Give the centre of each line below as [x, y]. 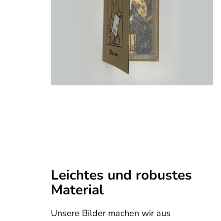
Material [77, 190]
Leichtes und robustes [121, 175]
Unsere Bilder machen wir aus [111, 213]
